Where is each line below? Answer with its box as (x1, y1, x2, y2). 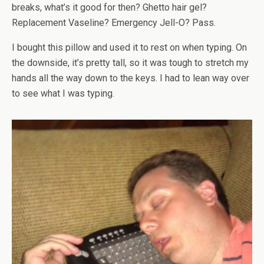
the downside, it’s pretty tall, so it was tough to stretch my (12, 57, 249, 68)
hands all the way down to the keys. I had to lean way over (12, 72, 249, 84)
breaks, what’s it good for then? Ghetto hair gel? (12, 2, 207, 13)
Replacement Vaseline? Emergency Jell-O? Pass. (12, 17, 216, 28)
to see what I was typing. (12, 88, 114, 99)
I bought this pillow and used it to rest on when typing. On (12, 42, 247, 53)
